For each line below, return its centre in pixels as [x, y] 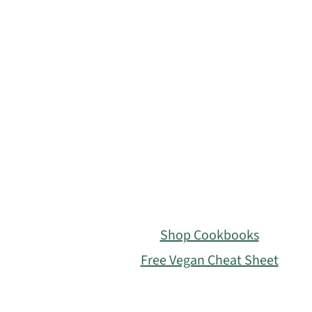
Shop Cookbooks [209, 235]
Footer [100, 209]
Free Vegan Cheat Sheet [209, 260]
